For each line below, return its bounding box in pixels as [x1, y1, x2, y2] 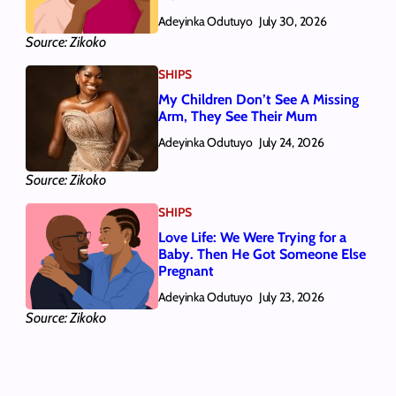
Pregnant [157, 263, 214, 280]
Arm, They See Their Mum [157, 108, 317, 126]
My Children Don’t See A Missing [157, 91, 359, 109]
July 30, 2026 [258, 13, 327, 30]
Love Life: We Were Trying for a [157, 229, 346, 247]
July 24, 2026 [258, 134, 324, 151]
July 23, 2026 [258, 289, 324, 306]
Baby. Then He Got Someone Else [157, 246, 366, 263]
